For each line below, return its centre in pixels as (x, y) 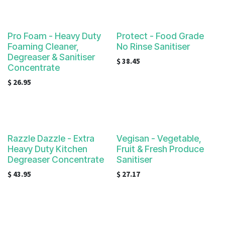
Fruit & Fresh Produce (160, 149)
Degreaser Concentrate (56, 159)
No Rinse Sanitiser (153, 46)
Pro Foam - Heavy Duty (54, 36)
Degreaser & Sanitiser (51, 57)
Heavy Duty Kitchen (47, 149)
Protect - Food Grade (160, 36)
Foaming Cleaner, (43, 46)
